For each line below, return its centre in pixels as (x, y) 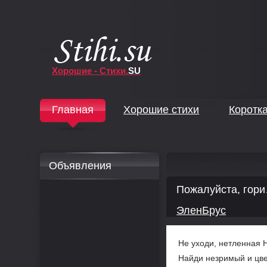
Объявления (80, 166)
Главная (73, 110)
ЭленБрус (201, 210)
